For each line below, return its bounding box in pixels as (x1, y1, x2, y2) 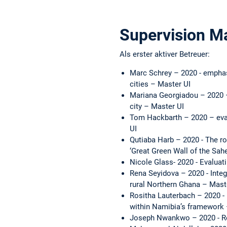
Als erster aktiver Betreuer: (120, 50, 210, 59)
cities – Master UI (130, 80, 191, 89)
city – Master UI (130, 102, 184, 111)
